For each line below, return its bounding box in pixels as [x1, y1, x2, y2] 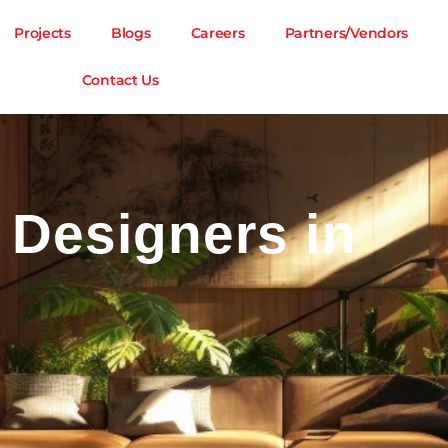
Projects [14, 24, 71, 42]
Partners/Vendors [284, 24, 409, 42]
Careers [190, 24, 245, 42]
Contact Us [81, 71, 159, 89]
